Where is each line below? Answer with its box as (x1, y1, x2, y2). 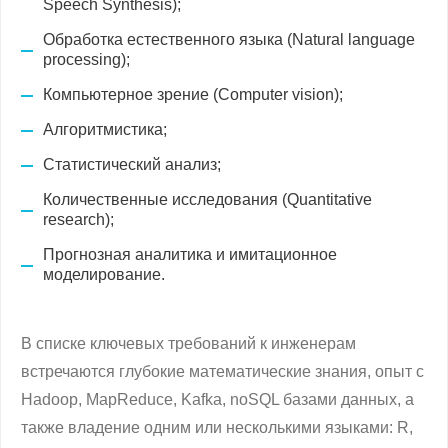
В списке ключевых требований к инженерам (21, 335, 356, 352)
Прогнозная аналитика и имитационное (43, 246, 337, 263)
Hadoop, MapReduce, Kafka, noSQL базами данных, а (21, 391, 414, 408)
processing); (43, 51, 130, 68)
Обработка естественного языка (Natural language (43, 31, 415, 48)
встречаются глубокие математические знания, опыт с (21, 363, 424, 380)
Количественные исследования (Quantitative (43, 191, 372, 208)
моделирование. (43, 266, 165, 283)
